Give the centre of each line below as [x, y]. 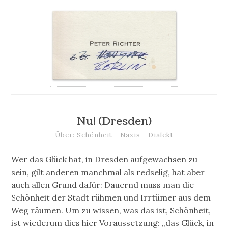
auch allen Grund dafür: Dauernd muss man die [103, 185]
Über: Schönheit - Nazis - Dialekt [114, 135]
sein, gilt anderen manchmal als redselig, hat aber [108, 172]
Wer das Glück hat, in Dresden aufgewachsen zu [105, 160]
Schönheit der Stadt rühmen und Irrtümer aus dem [111, 198]
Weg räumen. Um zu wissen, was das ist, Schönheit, [111, 210]
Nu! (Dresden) [114, 121]
